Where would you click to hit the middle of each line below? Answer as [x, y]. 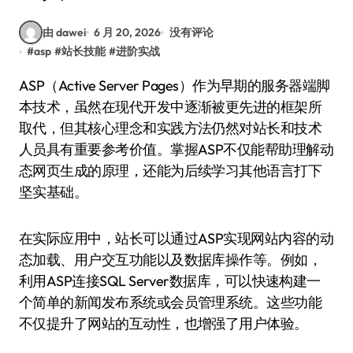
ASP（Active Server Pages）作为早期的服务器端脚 [24, 85]
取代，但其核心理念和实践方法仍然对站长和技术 [171, 128]
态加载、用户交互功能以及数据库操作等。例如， [171, 260]
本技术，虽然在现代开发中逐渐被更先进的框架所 [171, 107]
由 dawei [64, 32]
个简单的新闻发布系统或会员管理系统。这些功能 [171, 302]
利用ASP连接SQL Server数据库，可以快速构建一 [170, 281]
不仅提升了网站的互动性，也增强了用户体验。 [163, 323]
